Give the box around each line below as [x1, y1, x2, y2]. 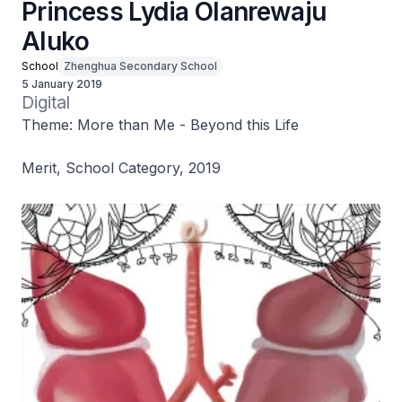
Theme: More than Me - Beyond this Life [22, 116, 299, 134]
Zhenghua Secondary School [64, 59, 217, 73]
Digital [22, 92, 70, 113]
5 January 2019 [22, 77, 102, 91]
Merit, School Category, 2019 [22, 159, 221, 177]
